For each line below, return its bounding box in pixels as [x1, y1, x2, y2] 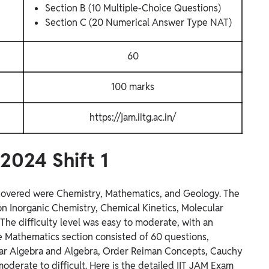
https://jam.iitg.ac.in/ [89, 110, 176, 124]
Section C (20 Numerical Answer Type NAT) [45, 16, 232, 29]
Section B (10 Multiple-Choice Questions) [45, 1, 221, 14]
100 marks [111, 80, 154, 93]
